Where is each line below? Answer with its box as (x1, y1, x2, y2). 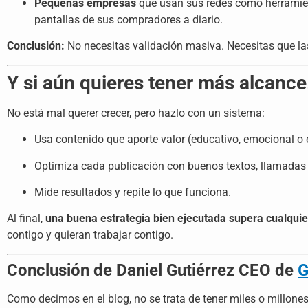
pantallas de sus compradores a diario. (34, 13, 223, 27)
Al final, (7, 212, 45, 225)
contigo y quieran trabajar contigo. (7, 228, 173, 242)
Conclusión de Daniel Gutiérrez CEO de (7, 260, 298, 280)
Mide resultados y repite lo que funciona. (34, 186, 231, 199)
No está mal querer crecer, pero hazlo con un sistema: (7, 106, 265, 120)
